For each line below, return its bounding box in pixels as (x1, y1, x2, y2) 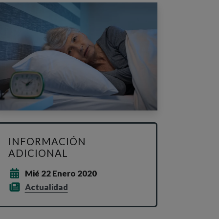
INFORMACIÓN (8, 135, 86, 147)
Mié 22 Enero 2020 (24, 168, 97, 178)
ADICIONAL (8, 147, 68, 159)
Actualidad (24, 181, 68, 192)
